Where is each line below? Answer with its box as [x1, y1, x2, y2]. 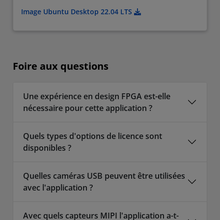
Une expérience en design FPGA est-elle [23, 91, 170, 102]
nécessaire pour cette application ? [23, 103, 152, 114]
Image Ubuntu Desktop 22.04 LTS [21, 7, 134, 17]
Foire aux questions [13, 59, 109, 73]
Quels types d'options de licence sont [23, 131, 162, 142]
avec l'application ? [23, 182, 93, 193]
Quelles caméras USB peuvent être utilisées [23, 170, 185, 182]
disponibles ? [23, 142, 71, 154]
